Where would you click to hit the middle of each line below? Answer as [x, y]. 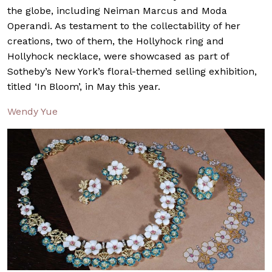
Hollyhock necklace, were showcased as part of [118, 56]
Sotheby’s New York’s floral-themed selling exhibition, [132, 72]
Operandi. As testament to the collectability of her [124, 26]
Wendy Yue [32, 112]
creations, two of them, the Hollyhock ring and [116, 41]
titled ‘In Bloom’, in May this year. [84, 87]
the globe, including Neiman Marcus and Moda [117, 11]
